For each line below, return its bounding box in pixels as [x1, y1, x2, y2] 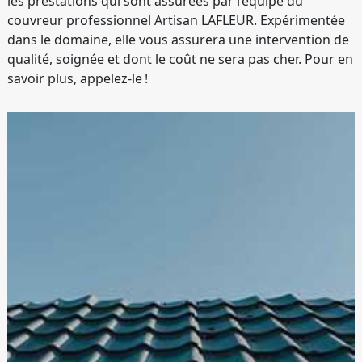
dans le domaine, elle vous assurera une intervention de [7, 31, 349, 49]
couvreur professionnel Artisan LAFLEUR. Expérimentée [7, 11, 345, 30]
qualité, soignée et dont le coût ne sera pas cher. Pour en [7, 50, 353, 69]
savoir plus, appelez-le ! [7, 69, 148, 88]
